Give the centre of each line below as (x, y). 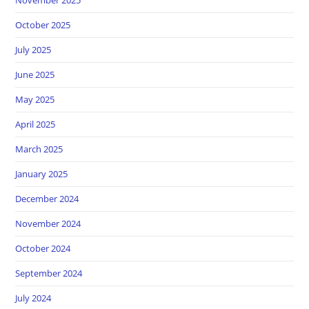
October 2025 (43, 24)
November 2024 (48, 223)
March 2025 (39, 149)
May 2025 (35, 99)
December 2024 (47, 198)
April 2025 (36, 124)
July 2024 (33, 298)
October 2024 (43, 248)
